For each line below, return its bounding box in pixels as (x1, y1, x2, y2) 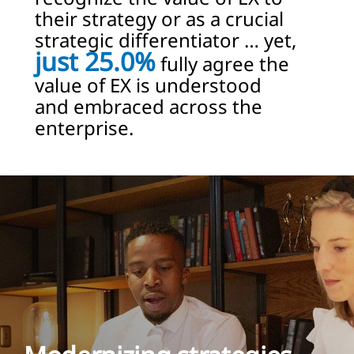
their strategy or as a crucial (35, 6, 284, 32)
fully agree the (156, 51, 289, 77)
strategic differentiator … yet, (35, 27, 296, 54)
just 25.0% (35, 44, 156, 79)
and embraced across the (35, 93, 262, 120)
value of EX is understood (35, 72, 262, 99)
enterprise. (35, 115, 134, 141)
